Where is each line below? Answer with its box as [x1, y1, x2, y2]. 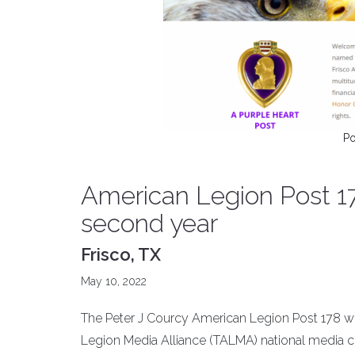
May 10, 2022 [81, 275, 147, 288]
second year [81, 208, 218, 238]
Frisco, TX [81, 244, 161, 265]
